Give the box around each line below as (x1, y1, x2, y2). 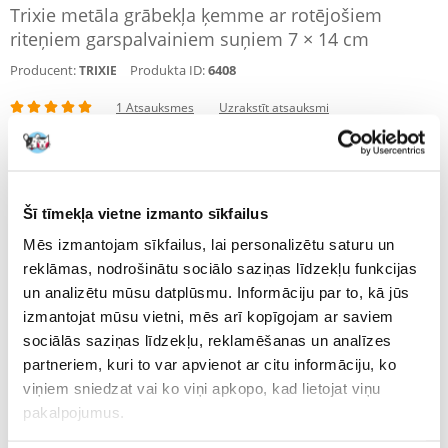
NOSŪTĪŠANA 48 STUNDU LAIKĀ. (10, 181, 217, 199)
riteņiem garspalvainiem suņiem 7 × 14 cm (10, 27, 369, 51)
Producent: (10, 61, 76, 79)
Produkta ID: (130, 61, 205, 79)
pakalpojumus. (23, 403, 125, 421)
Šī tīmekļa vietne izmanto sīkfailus (23, 204, 268, 221)
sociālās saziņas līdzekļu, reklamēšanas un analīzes (23, 331, 392, 349)
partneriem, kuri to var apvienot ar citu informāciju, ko (23, 355, 396, 373)
